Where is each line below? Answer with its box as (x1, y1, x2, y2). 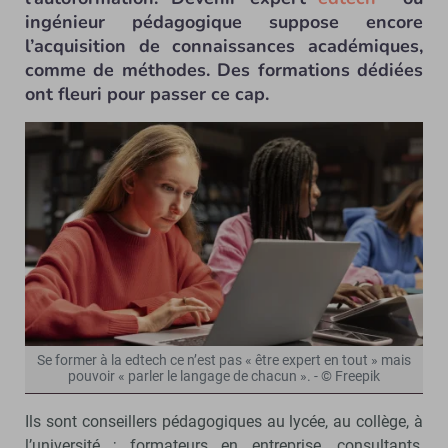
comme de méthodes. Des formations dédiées (25, 58, 423, 82)
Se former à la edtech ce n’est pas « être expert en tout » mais (37, 351, 411, 369)
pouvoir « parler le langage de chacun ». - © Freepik (68, 367, 380, 385)
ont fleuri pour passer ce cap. (25, 82, 269, 106)
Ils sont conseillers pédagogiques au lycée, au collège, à (25, 411, 423, 431)
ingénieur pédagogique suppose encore (25, 10, 423, 34)
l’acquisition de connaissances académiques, (25, 34, 423, 58)
